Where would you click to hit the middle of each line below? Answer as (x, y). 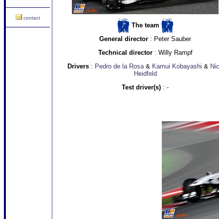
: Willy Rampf (172, 53)
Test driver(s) (141, 87)
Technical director (125, 53)
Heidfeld (145, 74)
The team (145, 25)
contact (32, 18)
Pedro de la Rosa (120, 66)
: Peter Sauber (170, 39)
